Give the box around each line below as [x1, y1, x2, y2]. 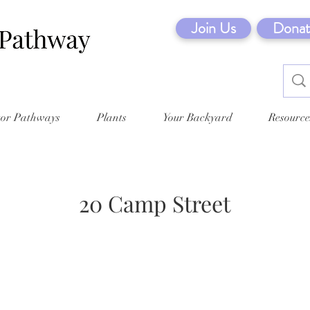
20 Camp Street [78, 188, 230, 218]
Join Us [191, 17, 236, 39]
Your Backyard [163, 110, 232, 125]
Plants [96, 110, 127, 125]
